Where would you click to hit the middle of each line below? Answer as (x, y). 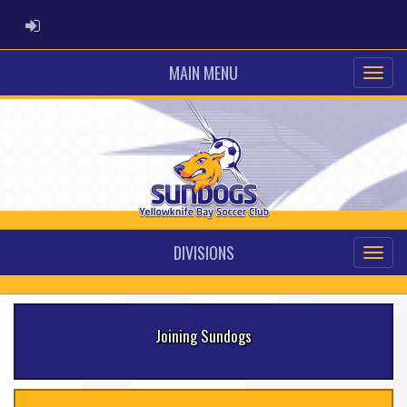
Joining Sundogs (203, 335)
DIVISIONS (203, 252)
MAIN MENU (203, 73)
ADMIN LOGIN (70, 23)
